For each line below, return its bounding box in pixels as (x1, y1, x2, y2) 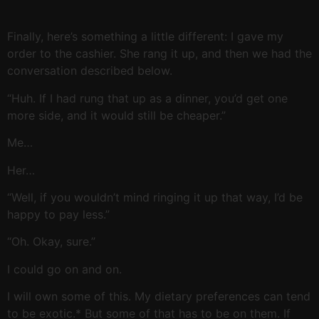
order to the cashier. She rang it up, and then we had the (7, 46, 312, 61)
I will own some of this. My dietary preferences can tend (7, 289, 310, 304)
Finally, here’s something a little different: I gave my (7, 29, 283, 44)
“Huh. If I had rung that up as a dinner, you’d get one (7, 90, 288, 105)
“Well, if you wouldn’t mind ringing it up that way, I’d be (7, 190, 303, 204)
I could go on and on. (7, 261, 122, 276)
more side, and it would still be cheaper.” (7, 108, 226, 122)
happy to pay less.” (7, 207, 110, 221)
